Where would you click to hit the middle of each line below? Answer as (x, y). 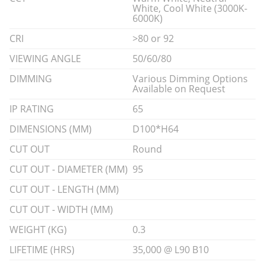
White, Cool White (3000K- (190, 8)
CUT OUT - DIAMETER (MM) (69, 169)
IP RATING (32, 109)
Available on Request (179, 88)
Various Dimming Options (190, 78)
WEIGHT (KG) (38, 229)
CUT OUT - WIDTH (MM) (61, 209)
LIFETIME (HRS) (42, 249)
